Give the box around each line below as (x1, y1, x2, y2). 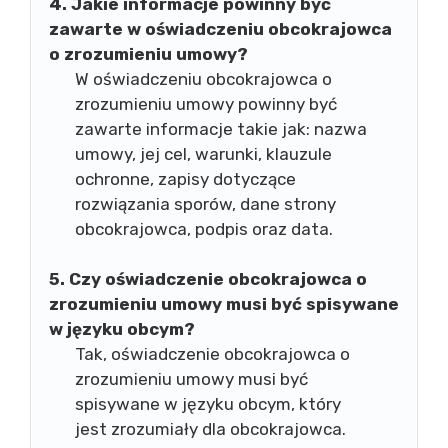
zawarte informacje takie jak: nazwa (74, 118, 367, 139)
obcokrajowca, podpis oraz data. (74, 218, 333, 239)
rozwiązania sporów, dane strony (74, 193, 336, 214)
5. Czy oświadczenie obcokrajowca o (49, 269, 367, 289)
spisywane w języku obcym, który (74, 394, 341, 414)
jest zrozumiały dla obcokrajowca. (74, 419, 346, 439)
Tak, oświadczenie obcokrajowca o (74, 344, 350, 364)
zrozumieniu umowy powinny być (74, 93, 337, 114)
